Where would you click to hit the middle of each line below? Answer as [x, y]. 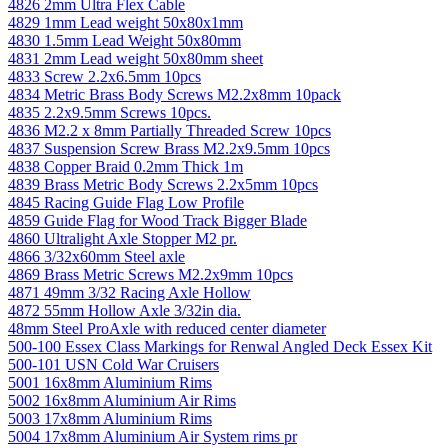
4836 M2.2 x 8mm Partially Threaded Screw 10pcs [169, 130]
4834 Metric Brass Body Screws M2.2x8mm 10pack [174, 94]
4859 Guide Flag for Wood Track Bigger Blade [157, 220]
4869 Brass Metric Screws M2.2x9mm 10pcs [150, 274]
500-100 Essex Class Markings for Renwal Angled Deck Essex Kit [220, 346]
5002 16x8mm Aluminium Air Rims [122, 400]
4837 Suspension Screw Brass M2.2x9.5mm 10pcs [169, 148]
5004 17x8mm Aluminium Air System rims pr [152, 436]
